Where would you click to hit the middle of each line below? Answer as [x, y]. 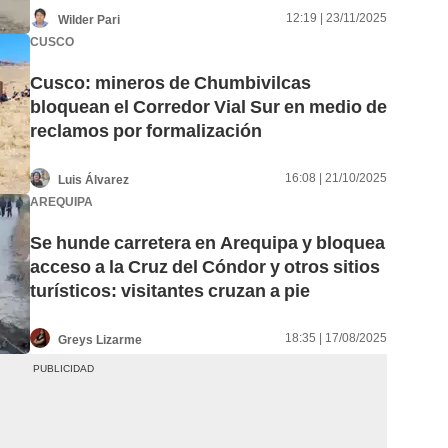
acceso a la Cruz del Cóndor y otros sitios [205, 267]
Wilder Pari [89, 19]
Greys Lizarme [100, 339]
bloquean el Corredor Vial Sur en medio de [208, 107]
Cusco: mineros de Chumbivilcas [170, 83]
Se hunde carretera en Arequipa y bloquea [207, 243]
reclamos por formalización [146, 131]
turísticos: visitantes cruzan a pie [170, 291]
